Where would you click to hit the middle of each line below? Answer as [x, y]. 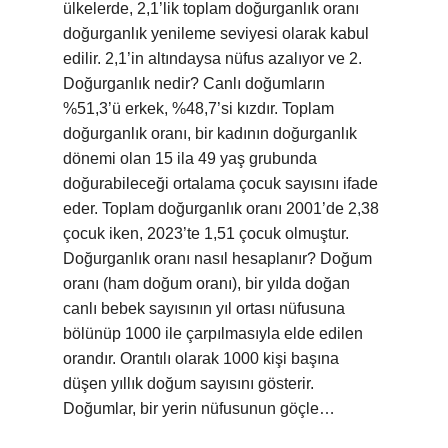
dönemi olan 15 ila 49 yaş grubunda [190, 158]
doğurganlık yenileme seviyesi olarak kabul [216, 33]
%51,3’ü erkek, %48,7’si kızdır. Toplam [198, 108]
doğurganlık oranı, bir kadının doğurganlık [210, 133]
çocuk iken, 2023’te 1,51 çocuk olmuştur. [206, 233]
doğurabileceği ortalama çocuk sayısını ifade [220, 183]
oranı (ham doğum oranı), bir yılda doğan [206, 283]
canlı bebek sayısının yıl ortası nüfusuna [204, 308]
